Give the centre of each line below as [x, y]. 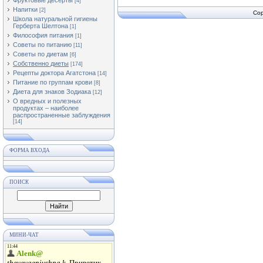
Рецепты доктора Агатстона [54, 73]
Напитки [25, 9]
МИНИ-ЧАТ [24, 235]
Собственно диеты [41, 63]
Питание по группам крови [53, 82]
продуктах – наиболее [46, 108]
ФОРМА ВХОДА [30, 150]
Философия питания [43, 35]
